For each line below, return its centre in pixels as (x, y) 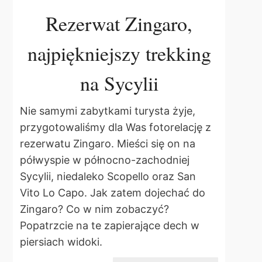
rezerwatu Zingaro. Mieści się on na (108, 143)
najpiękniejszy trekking (119, 54)
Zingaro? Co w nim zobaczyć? (94, 209)
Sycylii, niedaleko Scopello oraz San (108, 176)
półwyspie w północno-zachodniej (105, 160)
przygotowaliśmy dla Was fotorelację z (116, 127)
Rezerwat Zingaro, (119, 24)
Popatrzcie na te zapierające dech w (110, 225)
